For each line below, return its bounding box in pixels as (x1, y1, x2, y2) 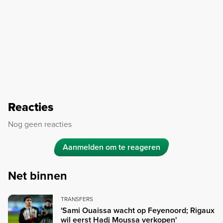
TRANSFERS (61, 194, 93, 203)
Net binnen (8, 167, 67, 184)
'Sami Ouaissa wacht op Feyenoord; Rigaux (61, 204, 215, 216)
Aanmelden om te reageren (63, 141, 160, 153)
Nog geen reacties (8, 118, 72, 129)
